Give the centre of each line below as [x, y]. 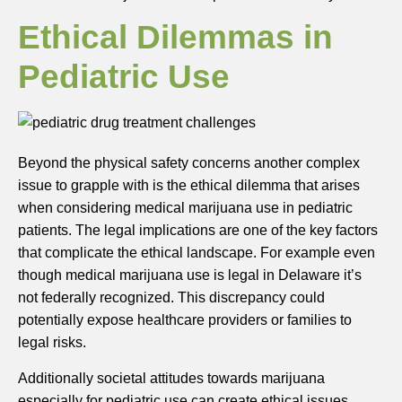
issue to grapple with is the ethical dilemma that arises [189, 186]
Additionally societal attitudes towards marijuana [171, 378]
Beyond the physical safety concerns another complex [189, 163]
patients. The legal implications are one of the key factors [198, 231]
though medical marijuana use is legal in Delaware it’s [190, 275]
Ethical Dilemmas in [175, 38]
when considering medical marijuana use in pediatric [185, 208]
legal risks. [52, 343]
